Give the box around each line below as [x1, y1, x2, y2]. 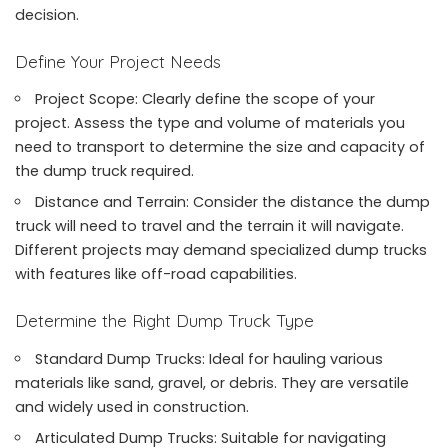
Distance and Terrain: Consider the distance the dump [35, 192, 431, 213]
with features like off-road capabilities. [15, 264, 297, 285]
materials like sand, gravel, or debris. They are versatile [15, 372, 409, 393]
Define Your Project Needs [15, 51, 221, 72]
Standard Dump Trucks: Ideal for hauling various [35, 348, 384, 369]
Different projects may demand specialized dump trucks [15, 240, 427, 261]
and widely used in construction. [15, 396, 249, 417]
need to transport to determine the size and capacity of [15, 137, 425, 158]
